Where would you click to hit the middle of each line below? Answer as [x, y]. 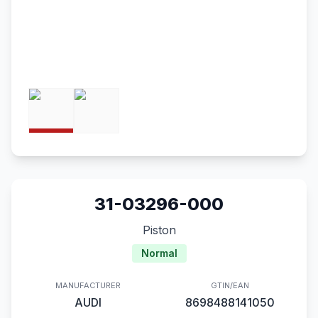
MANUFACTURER [88, 285]
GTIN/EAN [230, 285]
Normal [159, 253]
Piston [159, 230]
